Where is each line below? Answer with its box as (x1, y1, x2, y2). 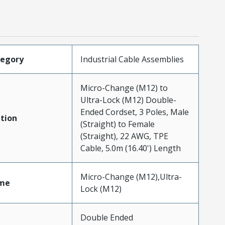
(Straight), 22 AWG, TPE (80, 130, 168, 142)
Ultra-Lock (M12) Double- (80, 94, 176, 105)
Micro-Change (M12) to (80, 82, 168, 93)
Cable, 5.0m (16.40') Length (80, 142, 181, 154)
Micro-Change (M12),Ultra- (80, 171, 182, 182)
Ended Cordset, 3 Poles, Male (80, 106, 189, 118)
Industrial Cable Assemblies (80, 53, 184, 65)
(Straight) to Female (80, 118, 155, 130)
